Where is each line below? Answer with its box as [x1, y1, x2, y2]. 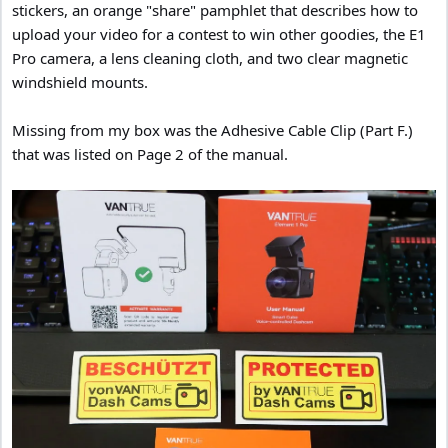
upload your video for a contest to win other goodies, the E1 [12, 23, 426, 44]
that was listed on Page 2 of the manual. [12, 143, 288, 164]
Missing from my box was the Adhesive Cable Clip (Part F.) [12, 119, 413, 140]
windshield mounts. [12, 71, 148, 92]
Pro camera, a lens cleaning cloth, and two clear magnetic [12, 47, 408, 68]
